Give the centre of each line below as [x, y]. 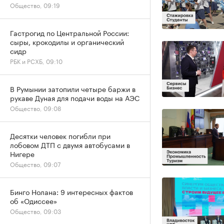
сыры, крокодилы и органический [67, 41]
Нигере [22, 153]
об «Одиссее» [33, 200]
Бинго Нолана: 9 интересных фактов [71, 191]
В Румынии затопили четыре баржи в [73, 88]
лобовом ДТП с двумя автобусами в [70, 144]
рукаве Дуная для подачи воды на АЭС [75, 97]
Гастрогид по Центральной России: [69, 32]
